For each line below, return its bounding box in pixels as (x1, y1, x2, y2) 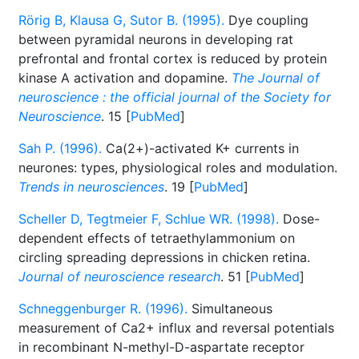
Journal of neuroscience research (18, 268, 220, 284)
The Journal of (232, 70, 320, 86)
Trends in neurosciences (18, 179, 164, 195)
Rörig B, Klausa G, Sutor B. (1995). (18, 12, 224, 28)
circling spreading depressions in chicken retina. (18, 249, 310, 265)
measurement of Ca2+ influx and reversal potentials (18, 320, 334, 336)
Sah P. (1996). (18, 140, 102, 156)
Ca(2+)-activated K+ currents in (102, 140, 299, 156)
